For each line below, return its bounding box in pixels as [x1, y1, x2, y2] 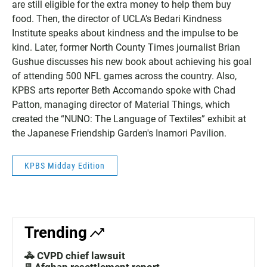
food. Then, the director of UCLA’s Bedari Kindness [12, 13, 222, 24]
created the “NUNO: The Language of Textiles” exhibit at [12, 113, 246, 125]
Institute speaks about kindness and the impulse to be [12, 27, 238, 39]
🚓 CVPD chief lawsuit [24, 249, 125, 262]
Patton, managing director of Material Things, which [12, 98, 230, 110]
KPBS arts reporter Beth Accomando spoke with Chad [12, 84, 235, 96]
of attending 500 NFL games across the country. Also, [12, 70, 237, 82]
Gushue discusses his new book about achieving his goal [12, 55, 252, 67]
